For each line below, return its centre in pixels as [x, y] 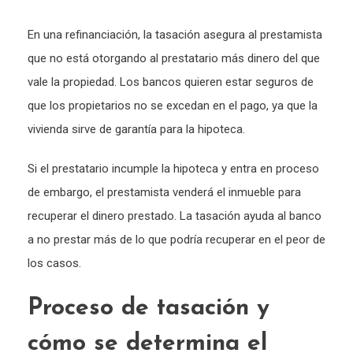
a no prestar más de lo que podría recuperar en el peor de [176, 239]
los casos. [54, 263]
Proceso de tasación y [149, 308]
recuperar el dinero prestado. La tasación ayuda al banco [175, 216]
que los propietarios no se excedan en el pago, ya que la [173, 105]
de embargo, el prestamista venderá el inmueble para [164, 192]
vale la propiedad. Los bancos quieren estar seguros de [171, 82]
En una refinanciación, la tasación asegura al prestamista [175, 34]
